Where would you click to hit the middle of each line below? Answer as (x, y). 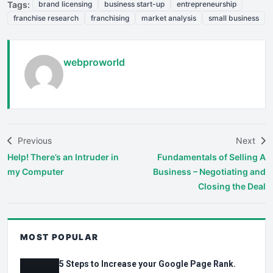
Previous (34, 140)
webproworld (94, 62)
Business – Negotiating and (209, 171)
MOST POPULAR (59, 237)
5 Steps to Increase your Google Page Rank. (147, 264)
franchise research (46, 18)
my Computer (36, 171)
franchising (110, 18)
